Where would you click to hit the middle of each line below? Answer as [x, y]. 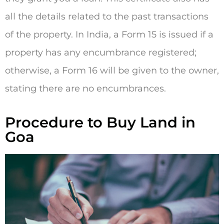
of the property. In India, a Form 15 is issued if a [109, 35]
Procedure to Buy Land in [100, 122]
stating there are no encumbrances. [85, 89]
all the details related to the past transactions [107, 17]
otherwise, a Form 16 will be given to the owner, [112, 71]
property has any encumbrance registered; [101, 53]
